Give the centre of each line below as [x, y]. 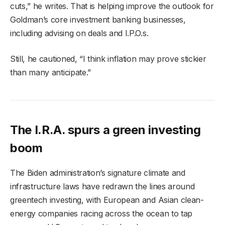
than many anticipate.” [50, 72]
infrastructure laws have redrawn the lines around [102, 186]
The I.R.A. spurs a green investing [106, 130]
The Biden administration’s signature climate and [98, 173]
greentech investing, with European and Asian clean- [107, 200]
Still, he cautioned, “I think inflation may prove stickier [108, 59]
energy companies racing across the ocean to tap [101, 213]
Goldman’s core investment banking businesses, [98, 19]
